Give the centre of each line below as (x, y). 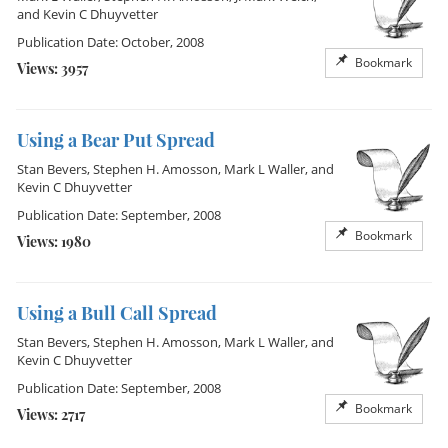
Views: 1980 (54, 241)
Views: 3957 (52, 68)
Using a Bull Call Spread (117, 313)
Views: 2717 (51, 414)
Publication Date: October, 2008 (110, 42)
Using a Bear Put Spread (116, 140)
